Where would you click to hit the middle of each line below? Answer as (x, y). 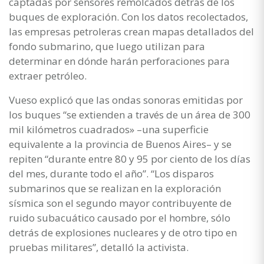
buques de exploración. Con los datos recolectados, (128, 16)
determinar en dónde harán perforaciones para (119, 61)
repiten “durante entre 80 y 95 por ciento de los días (130, 159)
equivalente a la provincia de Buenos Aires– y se (120, 144)
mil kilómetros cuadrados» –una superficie (109, 129)
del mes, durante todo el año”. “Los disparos (111, 173)
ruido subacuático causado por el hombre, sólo (120, 217)
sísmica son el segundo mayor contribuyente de (120, 203)
